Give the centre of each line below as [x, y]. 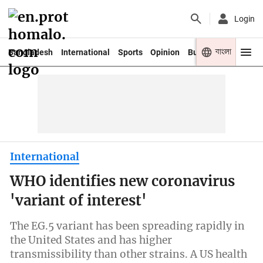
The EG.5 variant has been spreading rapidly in [128, 226]
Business [205, 52]
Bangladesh [30, 52]
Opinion [165, 52]
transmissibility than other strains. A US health [129, 254]
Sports [130, 52]
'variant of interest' [79, 201]
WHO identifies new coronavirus [123, 182]
